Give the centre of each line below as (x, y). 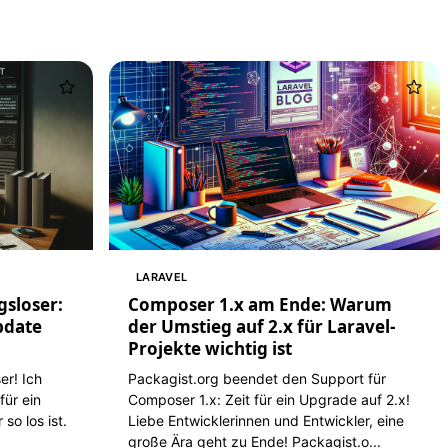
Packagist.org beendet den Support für (256, 379)
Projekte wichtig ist (209, 349)
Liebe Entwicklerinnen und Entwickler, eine (265, 421)
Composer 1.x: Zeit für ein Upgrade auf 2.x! (268, 400)
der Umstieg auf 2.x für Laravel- (261, 327)
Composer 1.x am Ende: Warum (259, 305)
